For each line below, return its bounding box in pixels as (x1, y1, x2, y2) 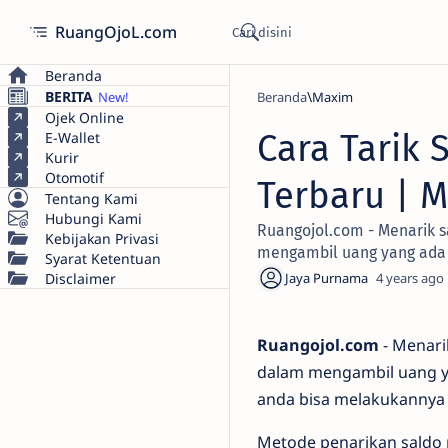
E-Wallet (45, 127, 100, 147)
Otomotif (45, 167, 104, 187)
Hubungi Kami (45, 208, 142, 228)
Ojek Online (45, 107, 124, 127)
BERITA (45, 86, 93, 106)
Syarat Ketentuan (45, 248, 161, 268)
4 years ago (376, 269, 444, 287)
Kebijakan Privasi (45, 228, 159, 248)
